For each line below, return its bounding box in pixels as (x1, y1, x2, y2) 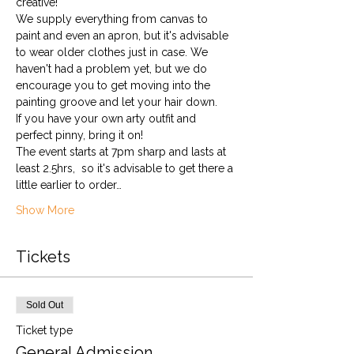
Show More (16, 204, 74, 217)
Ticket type (16, 324, 73, 337)
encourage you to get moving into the (16, 79, 213, 92)
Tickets (16, 247, 70, 266)
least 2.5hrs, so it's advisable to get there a (16, 162, 236, 175)
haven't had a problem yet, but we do (16, 62, 210, 75)
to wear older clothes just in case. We (16, 46, 211, 58)
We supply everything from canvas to (16, 13, 211, 25)
